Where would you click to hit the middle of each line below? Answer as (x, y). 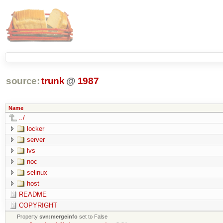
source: (23, 81)
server (36, 139)
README (33, 194)
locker (35, 128)
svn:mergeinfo (59, 216)
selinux (37, 172)
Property (28, 216)
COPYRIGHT (38, 205)
